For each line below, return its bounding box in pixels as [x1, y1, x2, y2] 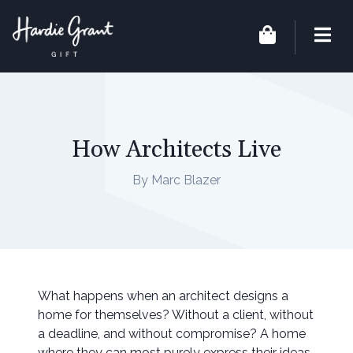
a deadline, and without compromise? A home [38, 326, 306, 342]
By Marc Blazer [132, 172, 221, 188]
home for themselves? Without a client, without [38, 307, 314, 323]
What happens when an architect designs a [38, 288, 288, 304]
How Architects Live [72, 134, 281, 165]
